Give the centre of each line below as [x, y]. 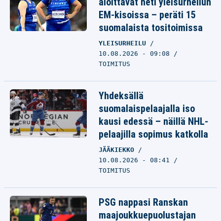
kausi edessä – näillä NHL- [153, 121]
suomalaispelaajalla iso [147, 109]
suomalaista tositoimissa [151, 28]
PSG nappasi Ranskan [143, 202]
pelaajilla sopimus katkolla [153, 134]
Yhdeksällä [121, 96]
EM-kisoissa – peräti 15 [147, 15]
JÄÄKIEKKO [118, 150]
